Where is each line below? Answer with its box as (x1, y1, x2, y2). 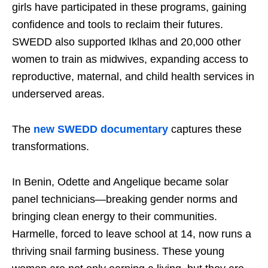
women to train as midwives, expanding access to (12, 53, 248, 66)
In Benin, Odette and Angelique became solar (12, 176, 229, 188)
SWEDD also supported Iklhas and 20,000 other (12, 36, 241, 48)
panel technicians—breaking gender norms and (12, 193, 237, 206)
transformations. (12, 141, 89, 153)
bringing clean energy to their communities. (12, 211, 217, 223)
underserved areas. (12, 88, 105, 100)
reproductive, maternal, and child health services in (12, 71, 254, 83)
